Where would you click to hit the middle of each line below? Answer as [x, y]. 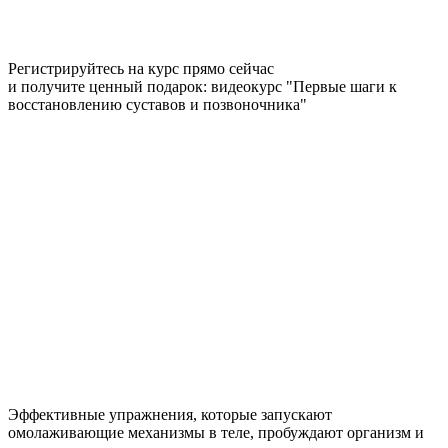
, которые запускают [262, 414]
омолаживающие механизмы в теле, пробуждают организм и [216, 432]
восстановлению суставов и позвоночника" [157, 104]
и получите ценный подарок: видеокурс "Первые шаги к [202, 86]
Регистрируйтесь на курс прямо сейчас [141, 68]
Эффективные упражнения [100, 414]
